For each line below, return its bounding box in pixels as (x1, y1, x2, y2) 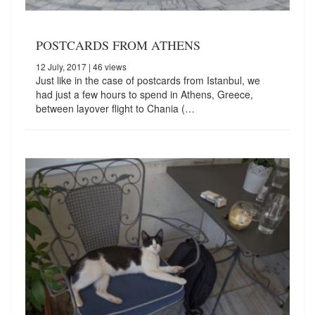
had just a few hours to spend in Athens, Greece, (36, 87, 253, 102)
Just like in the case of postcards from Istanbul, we (36, 73, 260, 88)
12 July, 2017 (36, 60, 86, 73)
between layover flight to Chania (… (36, 101, 195, 116)
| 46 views (86, 60, 127, 73)
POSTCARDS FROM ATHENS (36, 37, 200, 54)
